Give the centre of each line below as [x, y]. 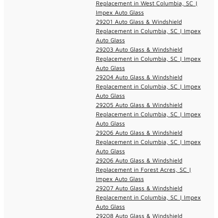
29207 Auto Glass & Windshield [139, 188]
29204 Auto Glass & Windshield [139, 77]
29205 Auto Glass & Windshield [139, 105]
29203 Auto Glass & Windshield [139, 49]
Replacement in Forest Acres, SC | [143, 169]
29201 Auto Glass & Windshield [139, 21]
